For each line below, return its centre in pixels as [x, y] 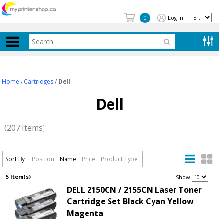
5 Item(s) [19, 176]
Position [44, 159]
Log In [175, 17]
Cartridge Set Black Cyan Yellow [130, 201]
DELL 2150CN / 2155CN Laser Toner [134, 189]
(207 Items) [25, 127]
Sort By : [17, 159]
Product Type [120, 159]
